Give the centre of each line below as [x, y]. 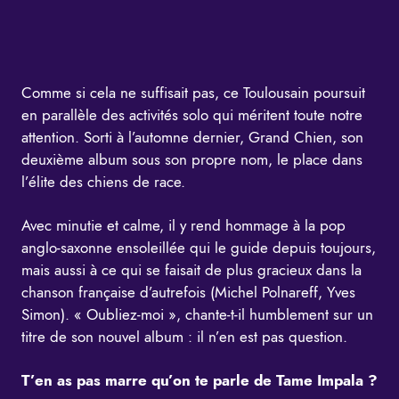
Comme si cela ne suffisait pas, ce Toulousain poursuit [193, 93]
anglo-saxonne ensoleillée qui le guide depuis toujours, [199, 248]
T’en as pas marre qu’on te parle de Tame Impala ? [199, 381]
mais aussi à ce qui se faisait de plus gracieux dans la [191, 270]
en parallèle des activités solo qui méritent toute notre [192, 115]
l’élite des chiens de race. [103, 182]
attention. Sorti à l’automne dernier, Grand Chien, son [192, 138]
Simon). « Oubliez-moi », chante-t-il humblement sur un [197, 315]
